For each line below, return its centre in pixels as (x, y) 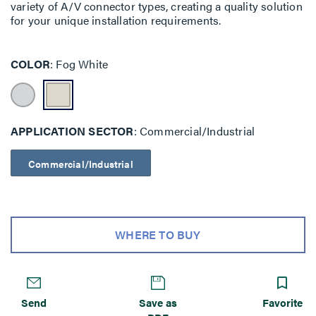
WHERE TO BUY (158, 235)
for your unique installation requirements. (116, 20)
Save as (158, 302)
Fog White (81, 64)
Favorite (282, 302)
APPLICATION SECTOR (72, 130)
